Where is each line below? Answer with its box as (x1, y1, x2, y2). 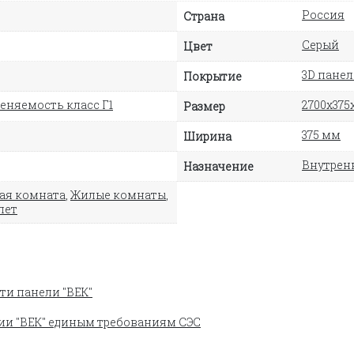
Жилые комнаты (70, 186, 166, 202)
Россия (302, 6, 345, 22)
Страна (183, 8, 224, 24)
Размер (183, 98, 225, 114)
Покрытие (183, 68, 242, 84)
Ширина (183, 128, 232, 144)
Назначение (183, 158, 254, 174)
